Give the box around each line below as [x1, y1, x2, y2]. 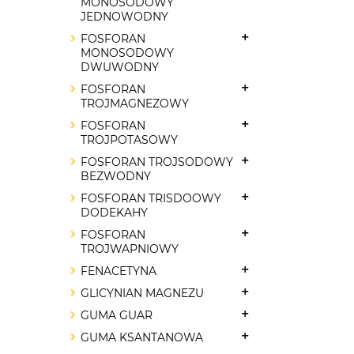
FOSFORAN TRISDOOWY [81, 191, 221, 205]
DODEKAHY [81, 205, 148, 220]
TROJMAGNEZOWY [81, 96, 189, 111]
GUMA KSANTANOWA [81, 330, 203, 345]
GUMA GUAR [81, 308, 153, 322]
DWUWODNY [81, 60, 159, 74]
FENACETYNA [81, 264, 156, 278]
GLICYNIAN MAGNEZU [81, 286, 204, 300]
